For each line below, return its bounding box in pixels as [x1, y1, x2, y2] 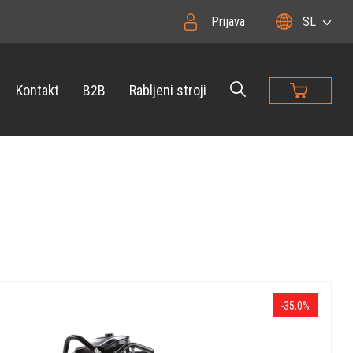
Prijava [210, 14, 245, 29]
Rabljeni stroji [129, 81, 206, 98]
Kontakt [16, 81, 59, 98]
